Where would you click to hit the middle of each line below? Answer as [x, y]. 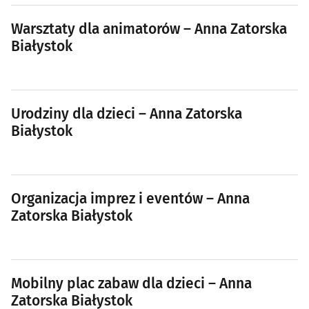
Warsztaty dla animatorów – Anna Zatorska [149, 29]
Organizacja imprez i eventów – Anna [130, 199]
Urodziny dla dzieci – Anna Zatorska [127, 114]
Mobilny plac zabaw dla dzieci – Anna [131, 284]
